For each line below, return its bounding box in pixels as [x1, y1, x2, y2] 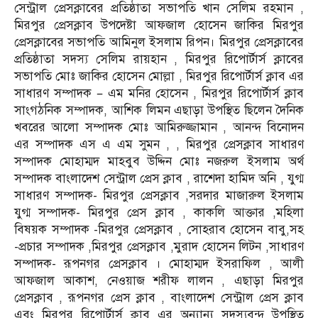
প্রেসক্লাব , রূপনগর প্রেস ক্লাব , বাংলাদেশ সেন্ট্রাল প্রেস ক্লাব [14, 290, 304, 305]
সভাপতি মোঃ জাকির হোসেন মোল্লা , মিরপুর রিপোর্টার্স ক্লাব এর [14, 68, 304, 84]
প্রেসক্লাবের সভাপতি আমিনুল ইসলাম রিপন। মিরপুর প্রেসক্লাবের [14, 34, 304, 50]
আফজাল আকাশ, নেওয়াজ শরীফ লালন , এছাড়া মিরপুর [14, 273, 304, 288]
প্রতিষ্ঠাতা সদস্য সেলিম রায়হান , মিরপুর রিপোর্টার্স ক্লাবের [14, 51, 304, 67]
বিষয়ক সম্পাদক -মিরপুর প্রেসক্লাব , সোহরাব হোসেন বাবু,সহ [14, 221, 304, 237]
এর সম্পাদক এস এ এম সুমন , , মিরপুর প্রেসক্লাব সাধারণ [14, 136, 304, 152]
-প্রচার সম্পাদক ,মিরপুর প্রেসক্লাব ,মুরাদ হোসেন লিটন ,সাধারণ [14, 238, 304, 254]
